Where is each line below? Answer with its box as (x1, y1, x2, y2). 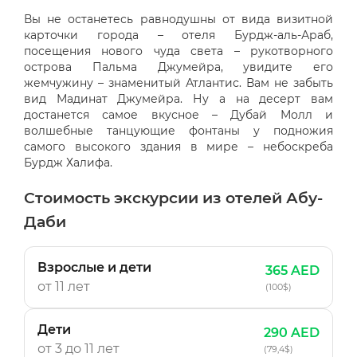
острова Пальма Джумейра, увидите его (24, 61, 333, 73)
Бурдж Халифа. (24, 156, 112, 169)
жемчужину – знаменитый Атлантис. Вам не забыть (24, 76, 333, 89)
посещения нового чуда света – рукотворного (24, 45, 333, 57)
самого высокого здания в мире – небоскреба (24, 140, 333, 153)
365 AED (265, 263, 320, 278)
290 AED (264, 325, 320, 340)
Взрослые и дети (37, 260, 155, 275)
